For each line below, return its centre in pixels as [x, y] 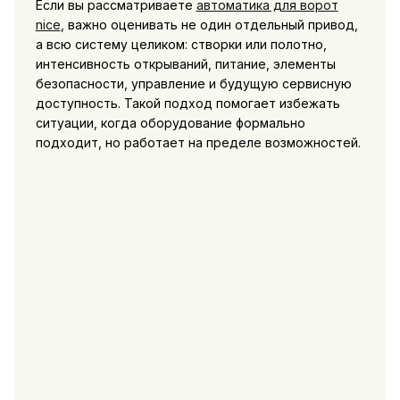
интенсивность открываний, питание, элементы [185, 63]
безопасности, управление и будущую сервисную [193, 83]
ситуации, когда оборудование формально [170, 122]
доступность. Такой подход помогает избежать [187, 103]
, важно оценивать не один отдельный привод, [209, 24]
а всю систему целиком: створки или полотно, [181, 44]
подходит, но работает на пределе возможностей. [198, 142]
